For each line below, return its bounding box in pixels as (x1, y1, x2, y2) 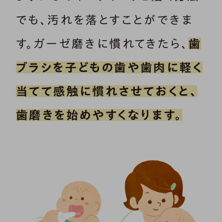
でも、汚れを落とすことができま (16, 14, 193, 26)
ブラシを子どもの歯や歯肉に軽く (16, 61, 203, 74)
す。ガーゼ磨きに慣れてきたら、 (16, 38, 188, 50)
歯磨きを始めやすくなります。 (16, 109, 182, 121)
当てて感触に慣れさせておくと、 (16, 85, 197, 98)
